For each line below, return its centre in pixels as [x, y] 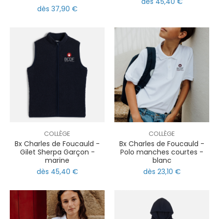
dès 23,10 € [162, 171]
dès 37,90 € [57, 9]
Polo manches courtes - [162, 152]
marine [57, 160]
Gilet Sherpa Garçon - [57, 152]
